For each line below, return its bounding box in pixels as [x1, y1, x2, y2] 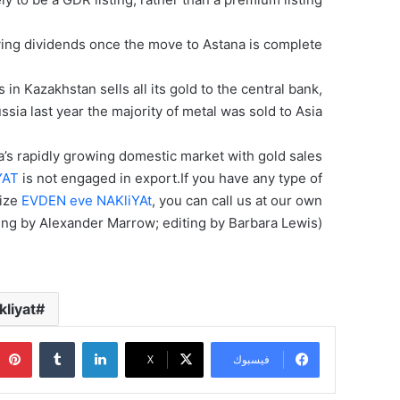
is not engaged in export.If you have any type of [19, 170, 322, 187]
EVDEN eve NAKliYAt [21, 192, 152, 210]
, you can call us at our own [152, 192, 322, 210]
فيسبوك [233, 352, 270, 368]
